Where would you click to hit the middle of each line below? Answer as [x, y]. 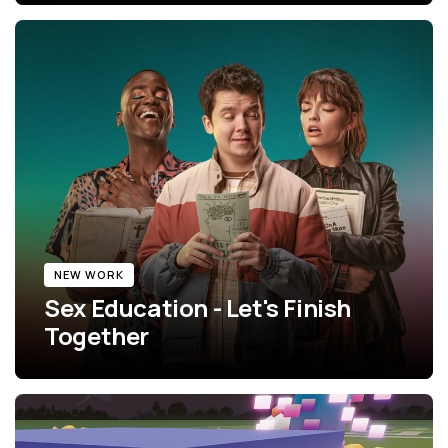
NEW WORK [89, 274]
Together [97, 335]
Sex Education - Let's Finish [198, 307]
